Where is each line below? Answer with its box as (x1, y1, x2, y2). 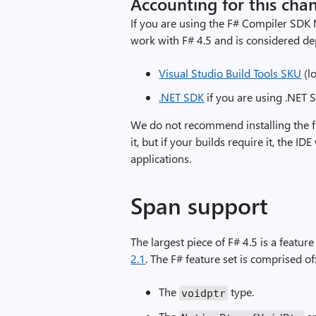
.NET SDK (159, 90, 205, 104)
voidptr (181, 286, 226, 299)
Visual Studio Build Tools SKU (159, 66, 302, 80)
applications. (130, 151, 192, 166)
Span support (130, 190, 269, 220)
